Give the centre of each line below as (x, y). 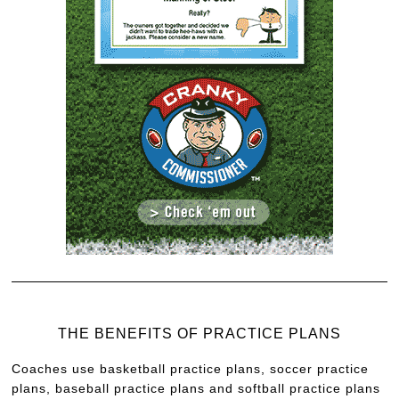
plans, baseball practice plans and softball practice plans (196, 388)
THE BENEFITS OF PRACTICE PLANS (199, 333)
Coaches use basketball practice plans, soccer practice (191, 368)
